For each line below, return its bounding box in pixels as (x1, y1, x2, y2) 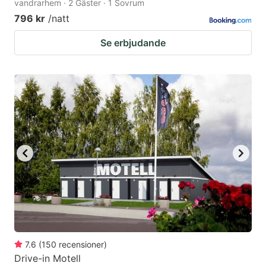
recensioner (59, 239, 104, 250)
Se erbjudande (100, 36, 166, 49)
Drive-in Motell (14, 252, 81, 265)
